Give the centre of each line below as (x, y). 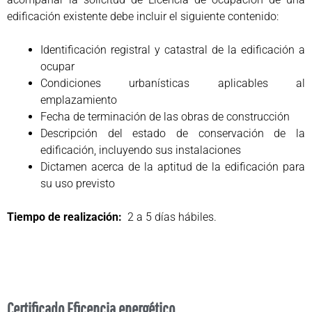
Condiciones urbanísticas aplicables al (173, 84)
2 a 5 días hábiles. (169, 217)
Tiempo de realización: (64, 217)
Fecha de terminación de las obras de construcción (165, 117)
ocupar (57, 67)
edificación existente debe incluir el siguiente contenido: (143, 17)
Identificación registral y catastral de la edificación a (173, 50)
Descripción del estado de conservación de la (173, 134)
